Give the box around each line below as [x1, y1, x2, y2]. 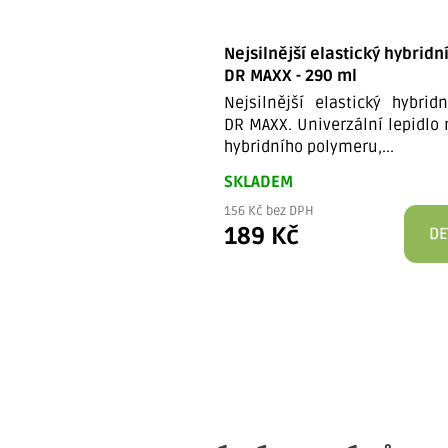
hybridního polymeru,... [224, 136, 395, 157]
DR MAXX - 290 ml [224, 65, 358, 86]
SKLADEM [224, 171, 294, 192]
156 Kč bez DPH [224, 202, 315, 219]
